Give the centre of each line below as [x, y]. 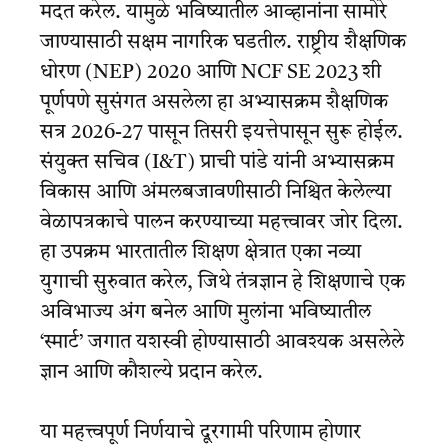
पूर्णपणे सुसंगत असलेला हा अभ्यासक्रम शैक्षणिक [214, 102]
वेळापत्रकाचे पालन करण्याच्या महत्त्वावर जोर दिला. [221, 222]
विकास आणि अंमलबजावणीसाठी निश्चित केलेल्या [215, 192]
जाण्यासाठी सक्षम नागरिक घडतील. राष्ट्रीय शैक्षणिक [223, 42]
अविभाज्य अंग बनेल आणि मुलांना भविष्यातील [205, 312]
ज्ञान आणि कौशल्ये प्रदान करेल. [151, 372]
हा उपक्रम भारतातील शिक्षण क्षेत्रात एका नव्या [200, 252]
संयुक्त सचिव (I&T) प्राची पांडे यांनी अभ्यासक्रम [217, 162]
